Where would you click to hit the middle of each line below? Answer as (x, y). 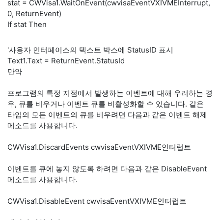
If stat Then (27, 24)
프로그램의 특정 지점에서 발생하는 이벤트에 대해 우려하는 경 (110, 93)
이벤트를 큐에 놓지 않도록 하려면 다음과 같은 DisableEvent (107, 169)
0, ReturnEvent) (34, 14)
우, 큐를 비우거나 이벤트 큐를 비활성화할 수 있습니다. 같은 (106, 104)
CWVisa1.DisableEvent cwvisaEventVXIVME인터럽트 (97, 201)
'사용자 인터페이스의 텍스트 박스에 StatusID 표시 (90, 50)
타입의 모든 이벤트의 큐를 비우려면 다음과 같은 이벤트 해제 (107, 115)
